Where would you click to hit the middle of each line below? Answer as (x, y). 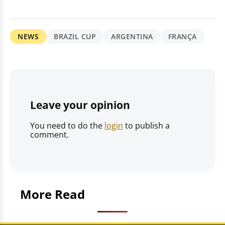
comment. (49, 135)
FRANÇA (182, 37)
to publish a (146, 126)
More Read (52, 194)
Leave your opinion (80, 105)
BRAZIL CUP (75, 37)
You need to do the (67, 126)
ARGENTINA (132, 37)
